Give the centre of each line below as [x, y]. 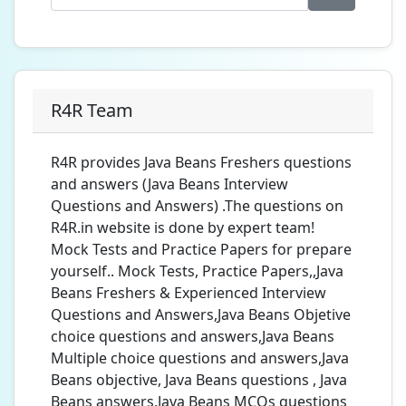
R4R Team [92, 110]
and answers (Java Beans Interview [169, 184]
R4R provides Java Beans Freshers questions [201, 162]
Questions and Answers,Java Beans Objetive [201, 314]
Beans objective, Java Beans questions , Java [199, 380]
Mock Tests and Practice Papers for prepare [201, 249]
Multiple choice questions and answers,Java [200, 358]
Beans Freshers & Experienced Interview [188, 293]
